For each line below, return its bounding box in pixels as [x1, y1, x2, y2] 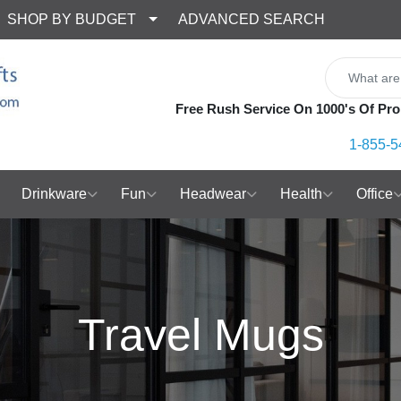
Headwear [180, 186, 246, 201]
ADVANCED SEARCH [178, 12, 325, 27]
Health [280, 186, 322, 201]
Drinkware [21, 186, 87, 201]
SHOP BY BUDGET [7, 12, 136, 27]
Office [356, 186, 393, 201]
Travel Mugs [77, 310, 324, 360]
